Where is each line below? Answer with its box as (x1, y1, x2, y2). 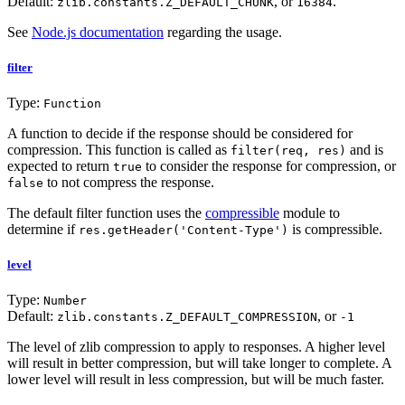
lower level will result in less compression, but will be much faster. (7, 372, 384, 388)
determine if (7, 221, 79, 238)
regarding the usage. (164, 24, 282, 40)
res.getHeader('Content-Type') (79, 223, 288, 238)
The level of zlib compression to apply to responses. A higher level (7, 339, 385, 355)
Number (43, 294, 87, 308)
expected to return (7, 158, 113, 174)
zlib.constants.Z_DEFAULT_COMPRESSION (57, 310, 317, 325)
